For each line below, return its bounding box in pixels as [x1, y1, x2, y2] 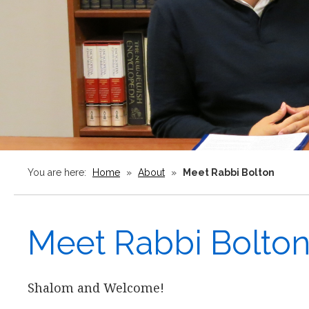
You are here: [28, 167, 89, 178]
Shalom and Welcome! [28, 279, 164, 296]
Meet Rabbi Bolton [183, 167, 275, 178]
